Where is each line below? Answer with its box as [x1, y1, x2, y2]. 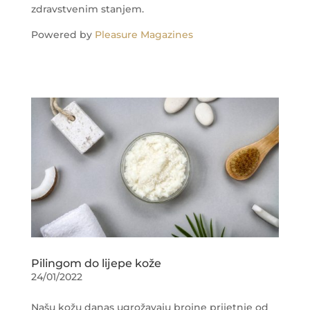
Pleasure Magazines [94, 28, 193, 42]
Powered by [30, 28, 95, 42]
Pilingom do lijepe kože [30, 256, 161, 270]
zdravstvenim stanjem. [30, 3, 144, 16]
